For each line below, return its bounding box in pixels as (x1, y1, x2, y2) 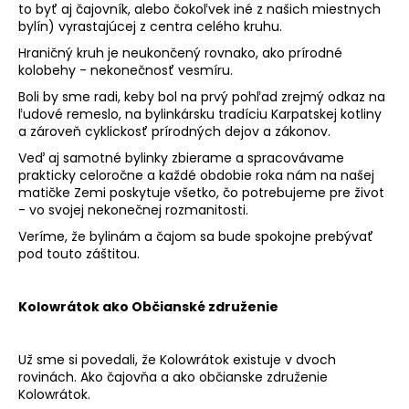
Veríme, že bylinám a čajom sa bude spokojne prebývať (18, 226, 373, 246)
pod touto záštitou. (18, 244, 140, 263)
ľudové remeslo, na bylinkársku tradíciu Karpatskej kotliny (18, 104, 382, 123)
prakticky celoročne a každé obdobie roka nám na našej (18, 165, 374, 184)
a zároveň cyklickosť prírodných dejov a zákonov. (18, 121, 330, 141)
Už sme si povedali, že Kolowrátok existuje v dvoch (18, 350, 336, 369)
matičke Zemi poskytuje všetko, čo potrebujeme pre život (18, 183, 384, 202)
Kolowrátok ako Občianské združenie (18, 297, 278, 316)
